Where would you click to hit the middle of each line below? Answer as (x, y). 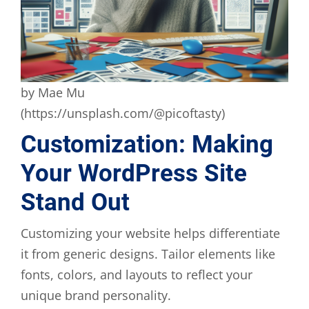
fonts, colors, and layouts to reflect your (137, 274)
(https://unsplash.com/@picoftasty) (123, 113)
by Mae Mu (53, 92)
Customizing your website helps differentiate (150, 233)
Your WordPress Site (134, 173)
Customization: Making (147, 144)
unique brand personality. (96, 295)
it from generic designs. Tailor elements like (148, 253)
